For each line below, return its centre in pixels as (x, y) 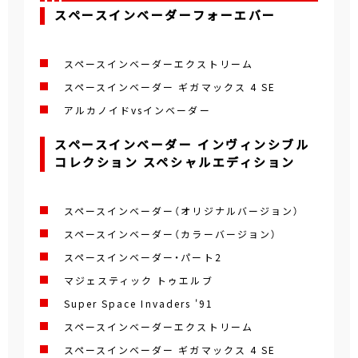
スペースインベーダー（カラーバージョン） (171, 235)
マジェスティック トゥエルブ (139, 281)
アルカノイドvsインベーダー (137, 111)
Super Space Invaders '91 (139, 304)
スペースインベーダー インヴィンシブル (182, 145)
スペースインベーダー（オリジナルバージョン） (182, 211)
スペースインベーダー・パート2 (143, 258)
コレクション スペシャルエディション (175, 163)
